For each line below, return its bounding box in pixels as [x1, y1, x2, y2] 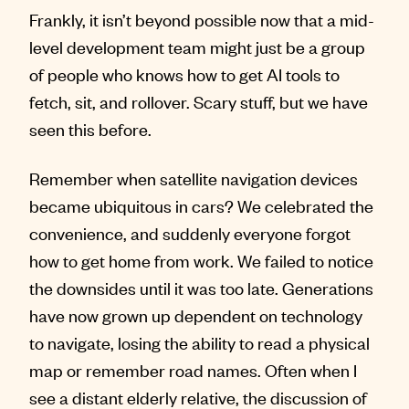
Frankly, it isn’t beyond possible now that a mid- [29, 7, 374, 31]
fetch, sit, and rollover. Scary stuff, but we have [29, 89, 368, 113]
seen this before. [29, 117, 152, 141]
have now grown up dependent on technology [29, 303, 362, 327]
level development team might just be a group [29, 35, 365, 58]
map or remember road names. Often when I [29, 358, 357, 382]
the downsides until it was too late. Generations [29, 276, 373, 299]
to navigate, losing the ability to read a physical [29, 330, 370, 354]
